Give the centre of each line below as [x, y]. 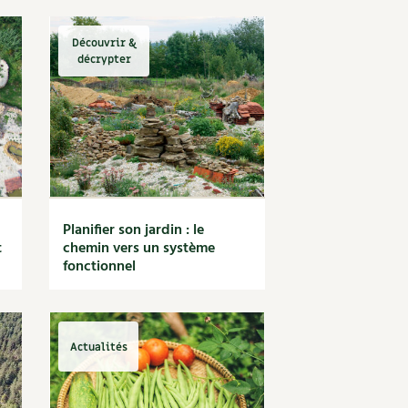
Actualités [98, 347]
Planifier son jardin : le [134, 230]
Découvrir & [104, 43]
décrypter [104, 59]
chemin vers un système [139, 249]
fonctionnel [100, 267]
